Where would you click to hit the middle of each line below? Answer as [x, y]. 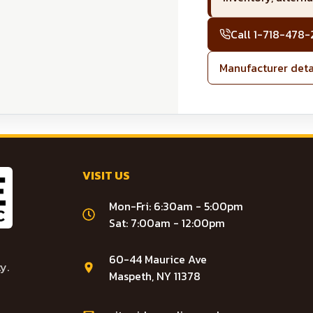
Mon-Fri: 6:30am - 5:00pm [176, 206]
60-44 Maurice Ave [158, 259]
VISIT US [106, 175]
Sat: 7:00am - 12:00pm [167, 223]
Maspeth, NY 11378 [154, 276]
